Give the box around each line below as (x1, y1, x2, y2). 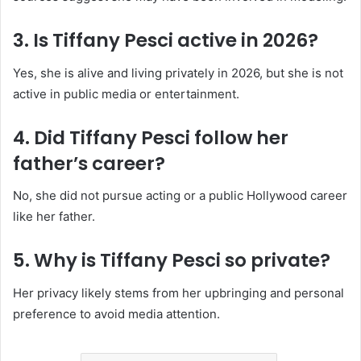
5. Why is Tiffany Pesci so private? (13, 247, 330, 274)
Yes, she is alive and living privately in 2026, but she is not (13, 64, 343, 81)
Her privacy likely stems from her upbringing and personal (13, 284, 344, 301)
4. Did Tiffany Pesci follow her (13, 124, 288, 151)
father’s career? (13, 150, 165, 176)
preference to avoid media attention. (13, 305, 220, 322)
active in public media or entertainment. (13, 85, 239, 102)
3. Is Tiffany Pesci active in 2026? (13, 27, 318, 54)
